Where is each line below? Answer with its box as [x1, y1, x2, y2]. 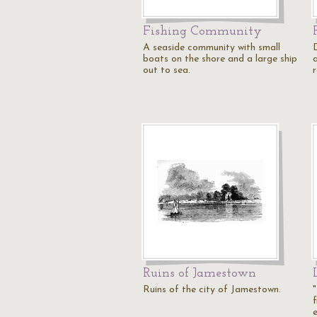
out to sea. [143, 65, 190, 76]
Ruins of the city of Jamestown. [143, 284, 281, 295]
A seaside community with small [143, 42, 280, 53]
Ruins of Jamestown [143, 267, 256, 280]
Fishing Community [143, 25, 262, 38]
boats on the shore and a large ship [143, 54, 297, 64]
